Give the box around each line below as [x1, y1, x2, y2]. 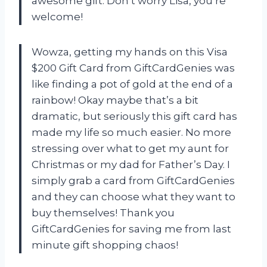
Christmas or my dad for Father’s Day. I [32, 158, 230, 170]
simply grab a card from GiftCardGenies [32, 174, 235, 187]
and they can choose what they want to [32, 190, 235, 203]
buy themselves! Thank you [32, 206, 175, 219]
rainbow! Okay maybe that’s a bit [32, 94, 198, 106]
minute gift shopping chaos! [32, 238, 178, 251]
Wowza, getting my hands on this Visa [32, 45, 228, 58]
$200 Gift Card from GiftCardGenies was [32, 61, 235, 74]
